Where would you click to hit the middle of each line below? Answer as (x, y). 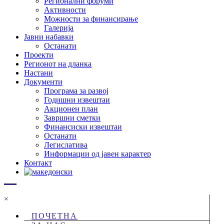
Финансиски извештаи (83, 126)
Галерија (59, 27)
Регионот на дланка (58, 63)
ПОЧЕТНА (54, 215)
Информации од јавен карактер (97, 153)
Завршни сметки (72, 117)
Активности (65, 9)
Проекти (39, 54)
